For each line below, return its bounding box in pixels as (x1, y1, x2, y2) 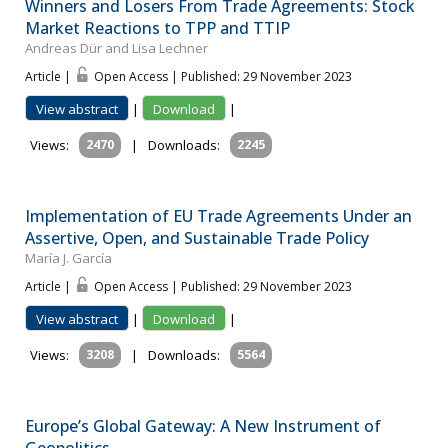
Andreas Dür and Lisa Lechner (25, 39, 208, 58)
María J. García (25, 249, 112, 268)
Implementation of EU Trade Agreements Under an (25, 205, 412, 228)
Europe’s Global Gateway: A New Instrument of (25, 415, 381, 438)
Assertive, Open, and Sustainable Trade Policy (25, 227, 369, 250)
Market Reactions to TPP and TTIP (25, 17, 290, 40)
